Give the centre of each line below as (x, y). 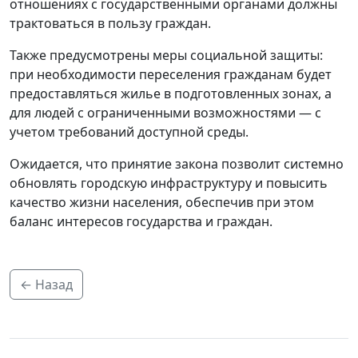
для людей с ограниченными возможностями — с (165, 113)
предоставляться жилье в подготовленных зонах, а (171, 94)
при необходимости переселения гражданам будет (171, 75)
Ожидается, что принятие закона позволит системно (177, 164)
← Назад (46, 285)
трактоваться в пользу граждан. (110, 24)
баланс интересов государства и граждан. (141, 222)
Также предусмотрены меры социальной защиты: (166, 56)
